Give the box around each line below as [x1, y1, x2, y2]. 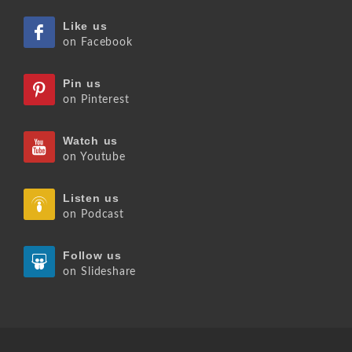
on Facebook [63, 36, 133, 48]
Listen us [63, 192, 119, 204]
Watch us [63, 134, 119, 147]
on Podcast [63, 208, 124, 220]
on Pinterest [63, 93, 130, 105]
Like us [63, 20, 108, 32]
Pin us [63, 77, 101, 90]
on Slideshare [63, 266, 137, 277]
